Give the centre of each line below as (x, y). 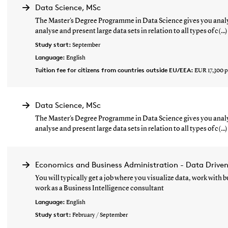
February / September (100, 215)
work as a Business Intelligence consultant (100, 188)
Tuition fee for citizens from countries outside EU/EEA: (115, 70)
